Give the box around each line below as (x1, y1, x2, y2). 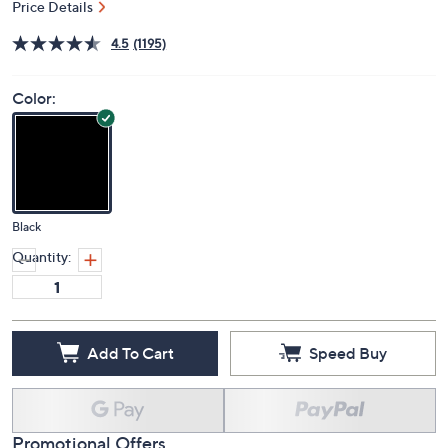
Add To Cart (86, 342, 174, 363)
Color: (12, 88, 56, 109)
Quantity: (12, 248, 71, 266)
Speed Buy (309, 342, 387, 363)
